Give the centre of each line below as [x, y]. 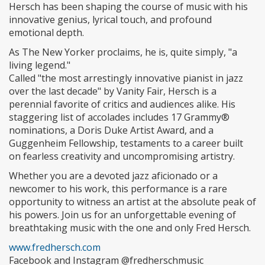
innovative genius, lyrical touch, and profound [110, 20]
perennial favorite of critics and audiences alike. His [122, 104]
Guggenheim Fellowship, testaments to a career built [126, 143]
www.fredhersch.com [55, 248]
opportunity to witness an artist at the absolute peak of [132, 202]
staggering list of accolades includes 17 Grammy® [119, 117]
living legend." [40, 65]
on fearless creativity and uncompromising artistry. [122, 156]
